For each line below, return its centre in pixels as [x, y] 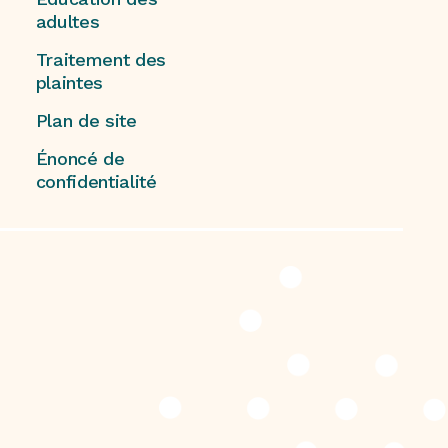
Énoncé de [80, 159]
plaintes [69, 83]
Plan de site [86, 121]
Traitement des [101, 60]
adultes [67, 22]
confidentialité [96, 182]
